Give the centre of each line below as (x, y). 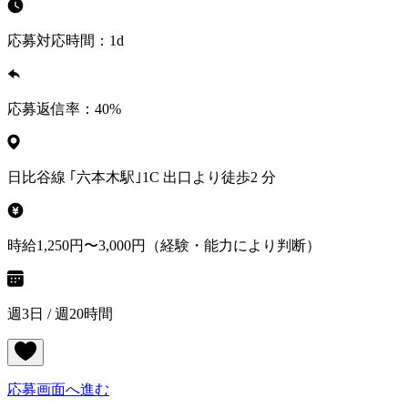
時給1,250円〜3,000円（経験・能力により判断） (164, 246)
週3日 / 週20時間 (60, 314)
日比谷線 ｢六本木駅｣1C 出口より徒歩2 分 (142, 178)
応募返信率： (51, 109)
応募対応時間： (58, 41)
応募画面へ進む (58, 390)
